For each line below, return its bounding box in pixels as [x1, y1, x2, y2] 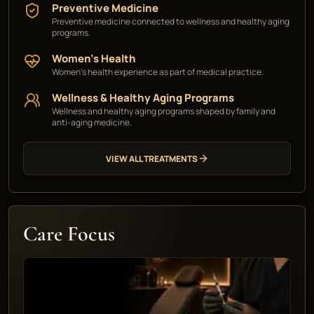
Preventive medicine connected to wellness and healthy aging [52, 15, 289, 27]
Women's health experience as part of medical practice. [52, 66, 264, 78]
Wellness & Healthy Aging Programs [52, 90, 234, 105]
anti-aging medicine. [52, 116, 132, 128]
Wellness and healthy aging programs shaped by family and [52, 105, 275, 117]
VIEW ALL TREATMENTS [105, 152, 198, 165]
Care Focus [23, 221, 115, 247]
